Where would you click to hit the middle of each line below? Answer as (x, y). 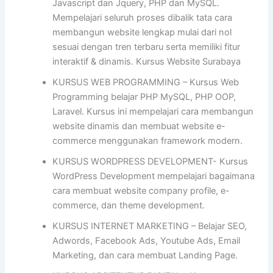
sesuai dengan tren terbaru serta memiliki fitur (147, 47)
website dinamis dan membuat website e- (139, 126)
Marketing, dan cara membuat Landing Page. (145, 256)
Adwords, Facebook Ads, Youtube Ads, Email (147, 241)
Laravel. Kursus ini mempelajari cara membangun (153, 112)
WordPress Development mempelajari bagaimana (154, 176)
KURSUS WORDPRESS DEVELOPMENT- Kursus (151, 162)
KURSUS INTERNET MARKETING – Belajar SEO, (150, 226)
